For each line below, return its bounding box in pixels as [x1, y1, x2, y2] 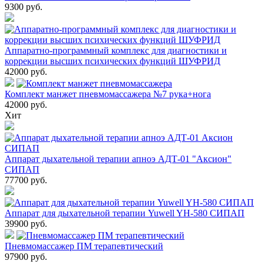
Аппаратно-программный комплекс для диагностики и [5, 45, 227, 55]
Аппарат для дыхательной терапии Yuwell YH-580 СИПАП [5, 207, 245, 218]
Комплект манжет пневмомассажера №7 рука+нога [5, 88, 211, 99]
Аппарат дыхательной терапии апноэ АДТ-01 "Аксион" [5, 153, 232, 164]
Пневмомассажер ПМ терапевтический [5, 240, 163, 251]
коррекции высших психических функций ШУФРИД [5, 55, 220, 66]
